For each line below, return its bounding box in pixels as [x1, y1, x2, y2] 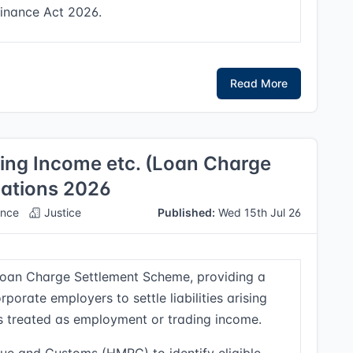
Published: [158, 206, 216, 219]
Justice [41, 206, 81, 219]
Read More [230, 76, 288, 90]
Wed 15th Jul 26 [215, 206, 302, 219]
